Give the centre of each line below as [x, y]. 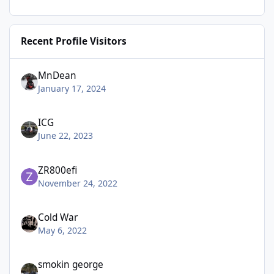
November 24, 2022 [78, 183]
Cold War [58, 217]
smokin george [71, 265]
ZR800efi [58, 170]
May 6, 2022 [63, 230]
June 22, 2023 [66, 136]
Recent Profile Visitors [74, 42]
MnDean [57, 75]
